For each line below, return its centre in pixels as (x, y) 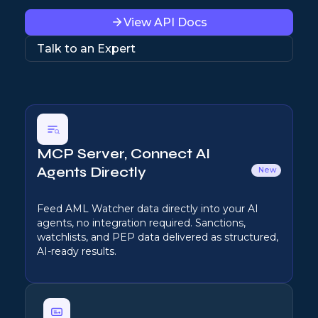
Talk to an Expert (86, 48)
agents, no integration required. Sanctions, (141, 223)
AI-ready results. (77, 251)
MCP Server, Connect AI (124, 153)
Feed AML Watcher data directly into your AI (148, 208)
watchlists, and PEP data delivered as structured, (158, 237)
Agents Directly (92, 172)
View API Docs (165, 22)
